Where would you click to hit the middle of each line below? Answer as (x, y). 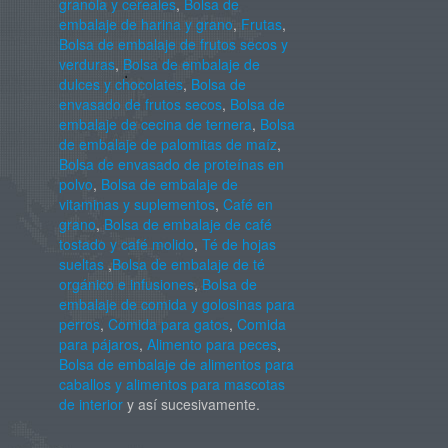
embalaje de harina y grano (145, 24)
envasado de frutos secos (140, 104)
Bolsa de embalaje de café (187, 224)
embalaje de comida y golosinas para (176, 304)
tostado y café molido (126, 244)
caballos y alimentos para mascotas (171, 384)
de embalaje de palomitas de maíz (167, 144)
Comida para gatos (168, 324)
